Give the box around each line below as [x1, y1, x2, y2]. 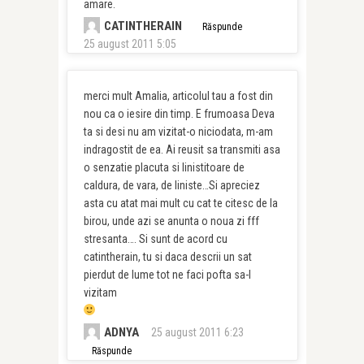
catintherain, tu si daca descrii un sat [83, 250, 252, 263]
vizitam [83, 286, 117, 299]
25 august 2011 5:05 [83, 37, 176, 50]
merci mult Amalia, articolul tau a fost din [83, 89, 273, 102]
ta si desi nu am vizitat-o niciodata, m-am [83, 125, 273, 138]
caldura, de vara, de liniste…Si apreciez [83, 179, 260, 192]
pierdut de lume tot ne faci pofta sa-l [83, 268, 251, 281]
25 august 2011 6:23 [150, 326, 244, 339]
